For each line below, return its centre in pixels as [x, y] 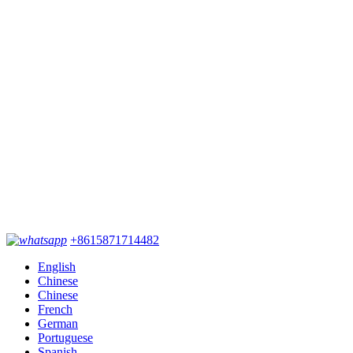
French [55, 309]
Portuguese [65, 337]
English [57, 266]
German [58, 323]
